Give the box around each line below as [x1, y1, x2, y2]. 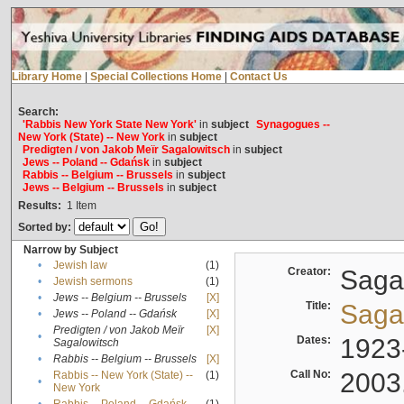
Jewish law [52, 259, 107, 272]
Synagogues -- [255, 118, 330, 132]
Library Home [11, 70, 82, 84]
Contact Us [229, 70, 288, 84]
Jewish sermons [52, 275, 133, 289]
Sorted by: [17, 221, 74, 234]
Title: [305, 299, 336, 313]
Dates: [296, 334, 336, 347]
